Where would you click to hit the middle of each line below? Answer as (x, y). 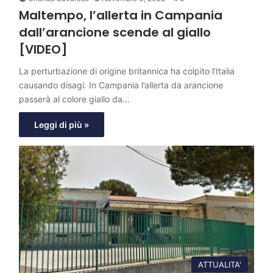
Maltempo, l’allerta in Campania (121, 15)
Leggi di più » (62, 124)
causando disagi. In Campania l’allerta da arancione (121, 85)
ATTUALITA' (220, 264)
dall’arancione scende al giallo (115, 32)
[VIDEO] (43, 49)
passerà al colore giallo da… (74, 99)
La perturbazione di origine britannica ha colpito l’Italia (127, 71)
